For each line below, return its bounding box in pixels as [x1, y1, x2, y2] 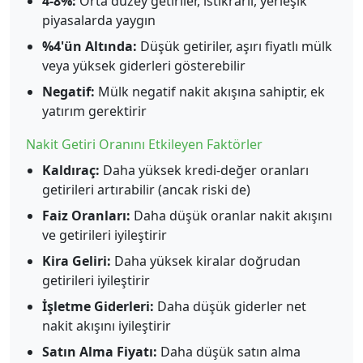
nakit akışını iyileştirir [42, 316, 171, 335]
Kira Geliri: [42, 251, 111, 270]
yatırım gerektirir [42, 101, 147, 120]
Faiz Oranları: [42, 206, 130, 224]
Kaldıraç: [42, 160, 100, 179]
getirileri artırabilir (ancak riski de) [42, 180, 250, 199]
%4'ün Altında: [42, 36, 137, 55]
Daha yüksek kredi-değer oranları [100, 160, 309, 179]
